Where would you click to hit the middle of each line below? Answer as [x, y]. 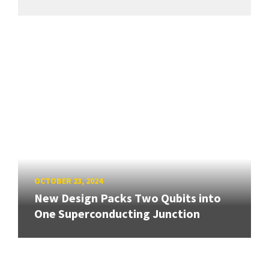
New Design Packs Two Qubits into [128, 198]
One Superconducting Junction [117, 214]
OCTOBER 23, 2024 [68, 180]
